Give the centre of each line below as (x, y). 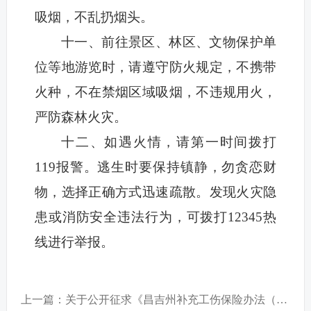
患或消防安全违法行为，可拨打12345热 (155, 217)
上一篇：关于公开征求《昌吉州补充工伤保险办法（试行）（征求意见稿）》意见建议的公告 (281, 300)
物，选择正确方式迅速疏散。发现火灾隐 (155, 192)
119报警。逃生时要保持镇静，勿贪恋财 (155, 167)
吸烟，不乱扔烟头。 (94, 17)
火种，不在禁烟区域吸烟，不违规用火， (155, 92)
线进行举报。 (74, 242)
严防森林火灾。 (81, 117)
